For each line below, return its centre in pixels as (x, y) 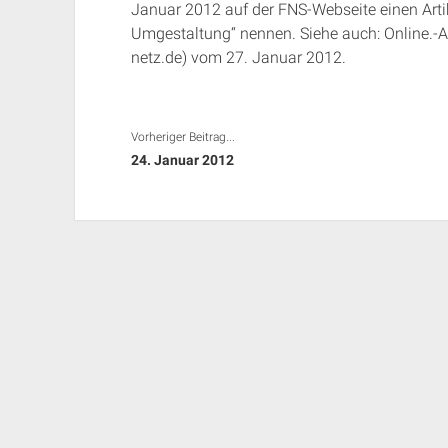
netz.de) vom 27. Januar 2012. (238, 57)
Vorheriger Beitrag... (182, 137)
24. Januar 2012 (182, 160)
